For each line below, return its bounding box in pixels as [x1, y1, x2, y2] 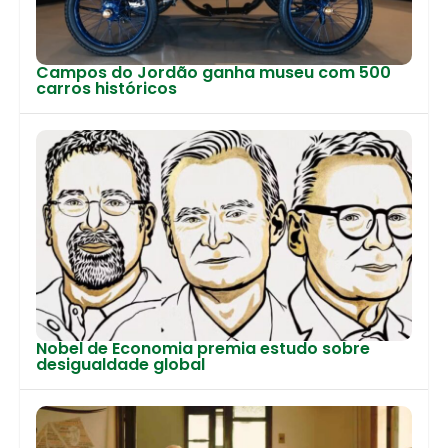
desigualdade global [36, 352, 205, 376]
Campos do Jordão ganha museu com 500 [36, 60, 391, 84]
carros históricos [36, 76, 177, 100]
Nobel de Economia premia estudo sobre [36, 336, 370, 360]
